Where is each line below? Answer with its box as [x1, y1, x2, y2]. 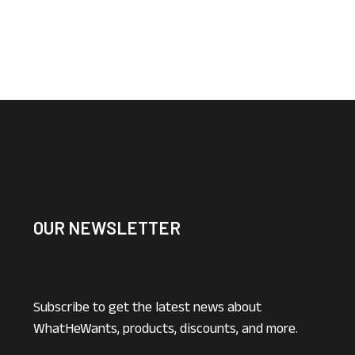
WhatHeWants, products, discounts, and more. [33, 320, 298, 337]
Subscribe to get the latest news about [33, 299, 261, 315]
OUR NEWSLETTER [33, 217, 181, 239]
